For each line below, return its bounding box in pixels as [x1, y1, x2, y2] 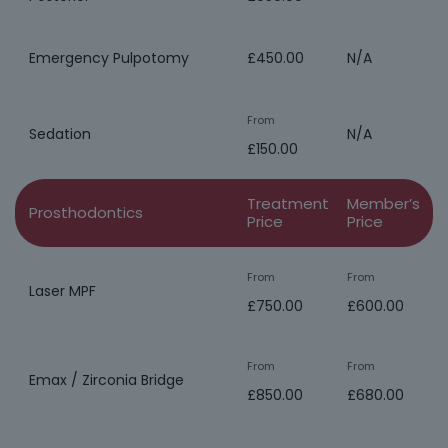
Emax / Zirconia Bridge [29, 370, 184, 390]
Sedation [29, 124, 91, 144]
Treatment [247, 193, 329, 214]
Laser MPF [29, 281, 96, 301]
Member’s [347, 193, 420, 214]
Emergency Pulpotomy [29, 47, 189, 68]
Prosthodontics [29, 202, 143, 223]
